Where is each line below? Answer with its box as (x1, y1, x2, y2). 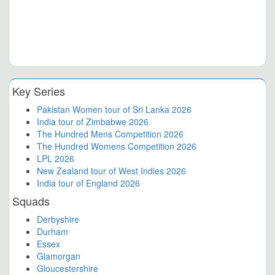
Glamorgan (37, 250, 80, 263)
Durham (37, 225, 68, 238)
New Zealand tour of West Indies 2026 (37, 165, 186, 177)
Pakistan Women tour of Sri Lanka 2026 (37, 103, 192, 116)
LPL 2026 (37, 152, 74, 165)
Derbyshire (37, 213, 79, 226)
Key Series (12, 83, 65, 99)
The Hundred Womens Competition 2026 (37, 140, 196, 153)
